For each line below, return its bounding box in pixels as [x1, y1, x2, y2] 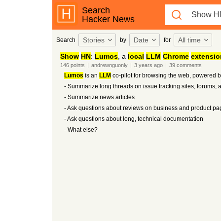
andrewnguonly [91, 62, 128, 68]
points [69, 62, 85, 68]
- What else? [64, 126, 98, 133]
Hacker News [81, 14, 135, 24]
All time [178, 36, 201, 44]
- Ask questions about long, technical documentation [64, 115, 203, 122]
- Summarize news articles [64, 94, 135, 101]
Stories [82, 36, 105, 44]
